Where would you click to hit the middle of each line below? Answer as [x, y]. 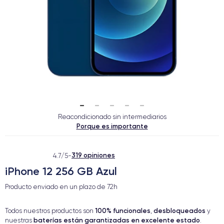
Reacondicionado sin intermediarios [112, 117]
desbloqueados [179, 210]
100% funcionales [123, 210]
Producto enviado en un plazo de [56, 187]
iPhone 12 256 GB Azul [61, 171]
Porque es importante [112, 126]
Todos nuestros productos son [50, 211]
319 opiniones [93, 155]
